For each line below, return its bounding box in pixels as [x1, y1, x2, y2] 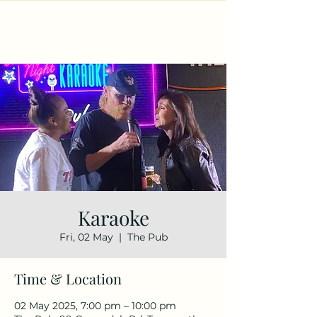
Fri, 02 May [59, 231, 113, 243]
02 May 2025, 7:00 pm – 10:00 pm [14, 299, 176, 312]
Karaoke [77, 204, 149, 231]
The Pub [127, 231, 168, 243]
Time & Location [14, 269, 122, 288]
